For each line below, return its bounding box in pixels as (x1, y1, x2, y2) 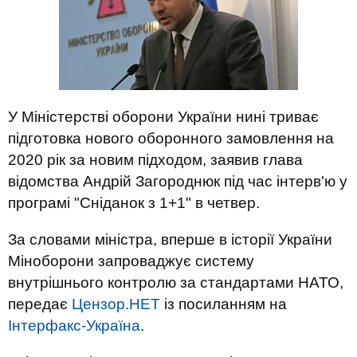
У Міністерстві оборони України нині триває (8, 108, 319, 125)
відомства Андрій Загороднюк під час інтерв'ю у (8, 173, 347, 190)
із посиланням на (160, 296, 287, 312)
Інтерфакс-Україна (8, 317, 140, 334)
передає (8, 296, 72, 312)
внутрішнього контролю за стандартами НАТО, (8, 274, 343, 291)
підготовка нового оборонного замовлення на (8, 130, 334, 147)
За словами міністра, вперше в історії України (8, 231, 332, 248)
